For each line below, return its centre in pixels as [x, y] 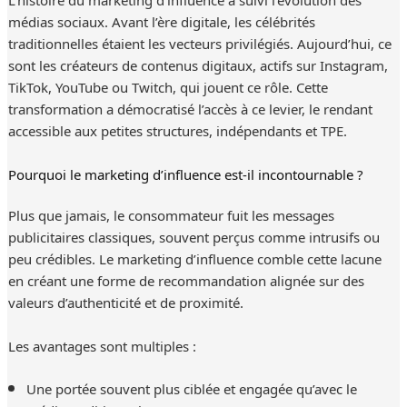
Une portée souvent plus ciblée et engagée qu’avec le [191, 388]
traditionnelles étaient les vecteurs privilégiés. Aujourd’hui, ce [199, 43]
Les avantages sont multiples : [102, 345]
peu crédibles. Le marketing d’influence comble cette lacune [194, 258]
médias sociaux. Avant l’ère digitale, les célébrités [161, 21]
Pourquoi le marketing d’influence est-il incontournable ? [185, 173]
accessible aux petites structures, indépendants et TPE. [177, 130]
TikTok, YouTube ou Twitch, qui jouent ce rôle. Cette [168, 87]
